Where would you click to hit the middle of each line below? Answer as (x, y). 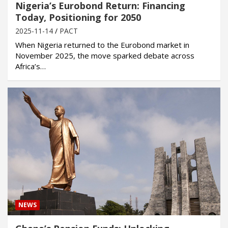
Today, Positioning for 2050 (78, 17)
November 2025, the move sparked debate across (105, 55)
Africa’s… (31, 66)
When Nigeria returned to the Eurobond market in (102, 45)
